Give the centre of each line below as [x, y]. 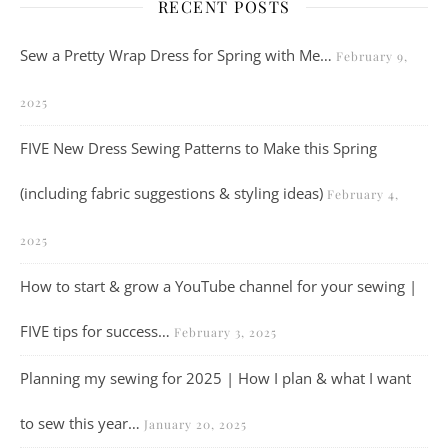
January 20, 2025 [195, 424]
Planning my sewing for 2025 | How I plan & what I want [215, 378]
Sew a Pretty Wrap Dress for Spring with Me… [176, 55]
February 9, [372, 56]
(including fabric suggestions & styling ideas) [171, 193]
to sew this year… [80, 423]
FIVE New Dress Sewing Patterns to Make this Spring [198, 148]
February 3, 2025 [225, 332]
